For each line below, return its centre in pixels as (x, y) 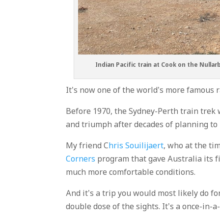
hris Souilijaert (136, 146)
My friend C (87, 146)
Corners (81, 160)
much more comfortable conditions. (131, 173)
